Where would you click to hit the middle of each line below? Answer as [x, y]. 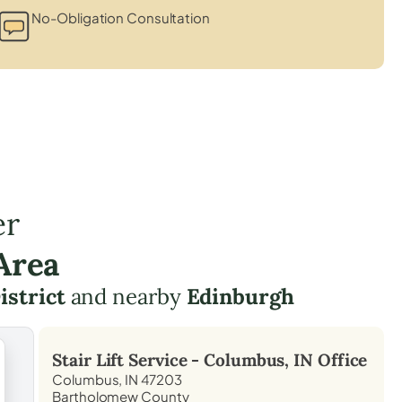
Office [341, 359]
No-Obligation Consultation [121, 17]
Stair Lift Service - [128, 359]
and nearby [126, 296]
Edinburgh [240, 296]
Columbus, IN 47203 [117, 379]
